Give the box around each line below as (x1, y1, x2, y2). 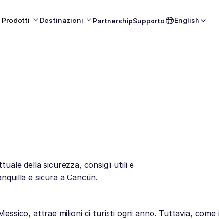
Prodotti (2, 16, 30, 24)
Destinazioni (40, 16, 83, 24)
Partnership (93, 16, 133, 25)
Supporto (133, 16, 165, 25)
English (175, 16, 199, 24)
